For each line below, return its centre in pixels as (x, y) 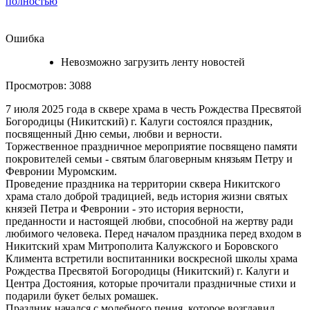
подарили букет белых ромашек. (83, 295)
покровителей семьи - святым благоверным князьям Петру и (149, 158)
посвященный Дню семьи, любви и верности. (114, 134)
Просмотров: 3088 (48, 85)
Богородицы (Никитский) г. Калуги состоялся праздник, (139, 121)
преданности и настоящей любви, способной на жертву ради (149, 221)
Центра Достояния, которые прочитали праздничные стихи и (151, 283)
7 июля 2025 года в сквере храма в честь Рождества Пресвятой (154, 109)
